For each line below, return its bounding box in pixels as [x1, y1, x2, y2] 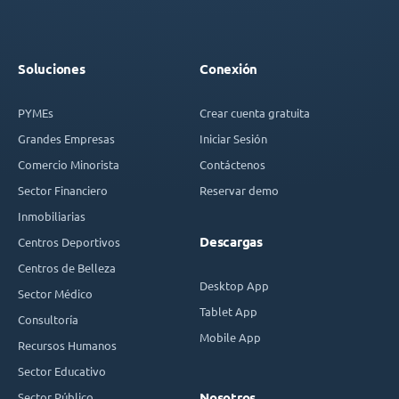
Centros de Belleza [18, 261, 116, 275]
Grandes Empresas [18, 132, 115, 146]
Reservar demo [199, 183, 279, 198]
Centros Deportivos [18, 235, 120, 249]
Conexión [199, 61, 257, 77]
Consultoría [18, 313, 78, 327]
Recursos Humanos [18, 338, 117, 353]
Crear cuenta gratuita [199, 106, 310, 120]
